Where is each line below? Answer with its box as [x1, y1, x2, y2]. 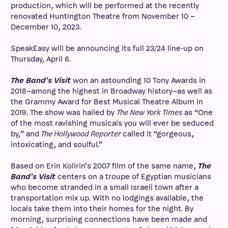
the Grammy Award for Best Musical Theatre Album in [11, 97, 203, 107]
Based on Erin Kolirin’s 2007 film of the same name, [11, 161, 198, 171]
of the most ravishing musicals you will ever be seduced [11, 118, 214, 128]
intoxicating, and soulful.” [11, 139, 102, 150]
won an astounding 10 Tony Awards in [73, 75, 206, 85]
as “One [184, 107, 213, 118]
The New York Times [117, 107, 184, 118]
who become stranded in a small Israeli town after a [11, 182, 198, 192]
